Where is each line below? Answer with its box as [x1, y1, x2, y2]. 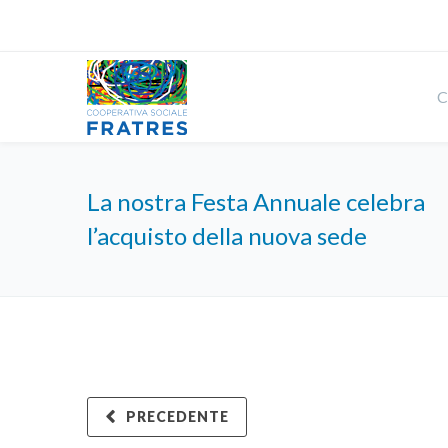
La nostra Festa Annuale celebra [87, 187, 425, 216]
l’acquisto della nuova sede [87, 221, 367, 250]
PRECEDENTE [126, 408, 229, 425]
